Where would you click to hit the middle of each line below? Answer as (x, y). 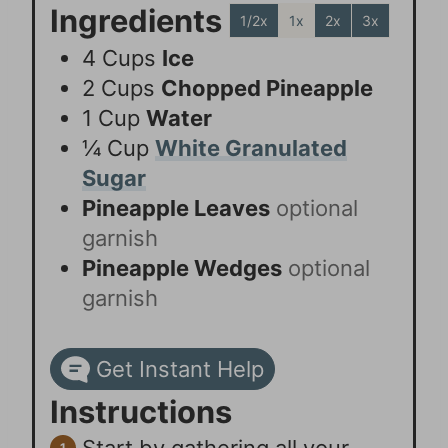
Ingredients (140, 21)
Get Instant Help (176, 369)
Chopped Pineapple (267, 88)
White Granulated (251, 148)
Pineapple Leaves (176, 208)
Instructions (141, 412)
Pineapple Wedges (182, 268)
